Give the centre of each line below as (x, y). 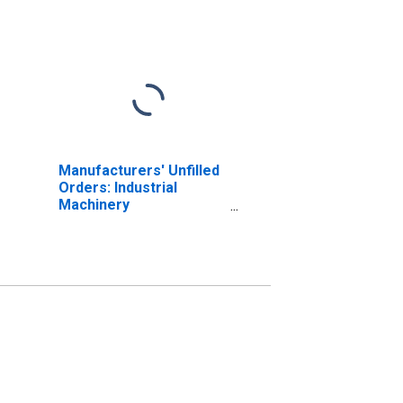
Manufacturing (108, 221)
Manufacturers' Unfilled (139, 170)
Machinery (94, 204)
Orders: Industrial (117, 187)
